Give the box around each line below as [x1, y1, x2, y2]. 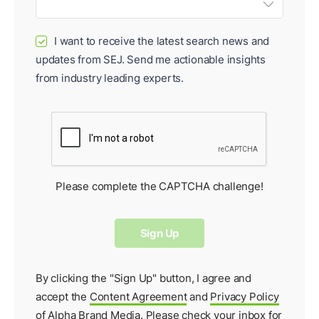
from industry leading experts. [36, 71, 184, 85]
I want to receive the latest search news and [54, 34, 270, 48]
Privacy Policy [210, 290, 279, 304]
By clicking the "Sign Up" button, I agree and [36, 271, 251, 286]
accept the [36, 290, 90, 304]
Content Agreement [89, 290, 187, 304]
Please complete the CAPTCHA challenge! [56, 179, 263, 194]
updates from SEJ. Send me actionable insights [36, 53, 266, 67]
